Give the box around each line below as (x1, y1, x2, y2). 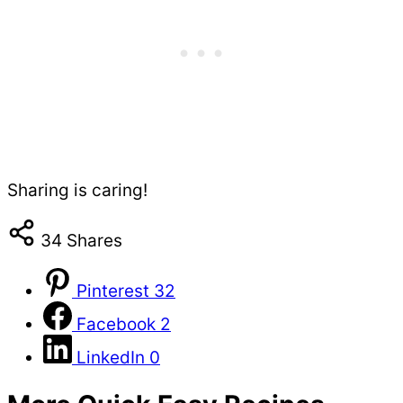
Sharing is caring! (7, 180, 148, 201)
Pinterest (76, 281, 149, 302)
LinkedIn (76, 347, 145, 369)
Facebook (76, 314, 156, 336)
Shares (67, 230, 122, 252)
